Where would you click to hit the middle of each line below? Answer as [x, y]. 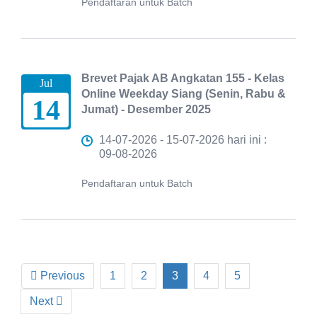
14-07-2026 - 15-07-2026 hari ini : [183, 140]
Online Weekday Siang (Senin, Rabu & [184, 94]
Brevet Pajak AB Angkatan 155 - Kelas [183, 78]
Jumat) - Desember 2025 [146, 109]
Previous [61, 276]
